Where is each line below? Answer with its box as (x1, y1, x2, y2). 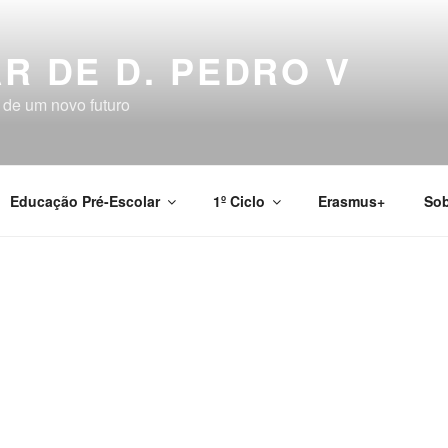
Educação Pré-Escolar (9, 190, 160, 211)
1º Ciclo (212, 190, 265, 211)
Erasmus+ (317, 190, 385, 211)
